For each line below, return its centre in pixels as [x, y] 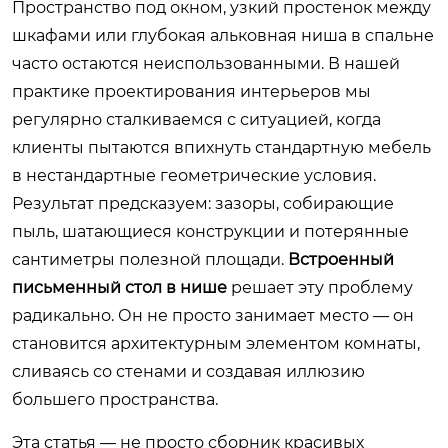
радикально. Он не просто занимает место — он [213, 315]
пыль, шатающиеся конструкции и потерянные [210, 231]
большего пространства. [115, 399]
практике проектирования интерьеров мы [191, 91]
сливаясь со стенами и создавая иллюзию [188, 371]
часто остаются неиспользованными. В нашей [206, 63]
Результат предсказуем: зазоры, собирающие [203, 203]
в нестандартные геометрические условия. [194, 175]
